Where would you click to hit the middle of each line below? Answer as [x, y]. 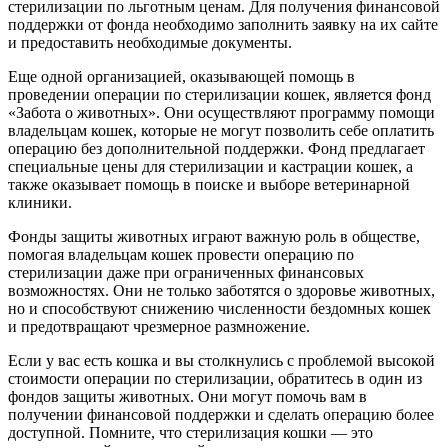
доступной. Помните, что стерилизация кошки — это [190, 432]
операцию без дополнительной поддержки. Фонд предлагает [216, 148]
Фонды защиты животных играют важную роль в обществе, [214, 236]
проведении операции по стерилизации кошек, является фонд [219, 94]
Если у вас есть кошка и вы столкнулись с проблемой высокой [221, 360]
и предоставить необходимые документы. [150, 42]
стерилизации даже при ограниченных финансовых [186, 272]
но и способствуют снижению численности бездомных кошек [219, 308]
